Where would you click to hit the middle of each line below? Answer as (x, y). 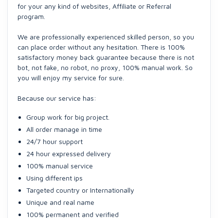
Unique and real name (60, 202)
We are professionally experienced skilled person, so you (106, 37)
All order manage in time (64, 129)
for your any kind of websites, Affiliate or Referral (94, 6)
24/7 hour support (54, 141)
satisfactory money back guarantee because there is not (106, 57)
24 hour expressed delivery (69, 154)
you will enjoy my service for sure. (71, 78)
